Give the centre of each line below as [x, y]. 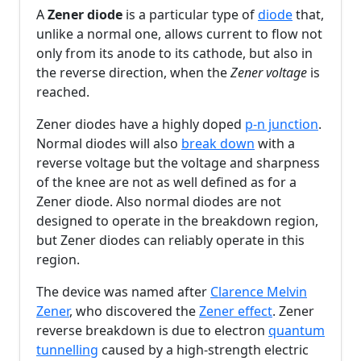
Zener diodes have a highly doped [141, 124]
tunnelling [67, 350]
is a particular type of [190, 15]
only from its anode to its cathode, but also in [174, 53]
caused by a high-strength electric [203, 350]
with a [275, 143]
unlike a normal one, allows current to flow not [179, 34]
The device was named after [123, 292]
